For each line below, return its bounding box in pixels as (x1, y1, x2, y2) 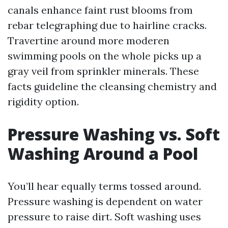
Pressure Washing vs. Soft (8, 123, 220, 145)
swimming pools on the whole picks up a (8, 49, 202, 62)
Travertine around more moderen (8, 34, 169, 47)
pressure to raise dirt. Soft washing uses (8, 210, 201, 223)
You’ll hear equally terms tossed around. (8, 180, 201, 192)
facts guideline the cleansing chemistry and (8, 80, 217, 93)
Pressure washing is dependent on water (8, 195, 203, 208)
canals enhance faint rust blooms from (8, 4, 193, 16)
